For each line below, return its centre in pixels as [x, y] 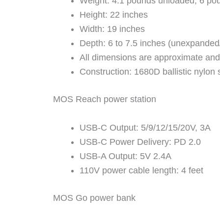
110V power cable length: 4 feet [141, 170]
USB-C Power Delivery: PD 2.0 [140, 142]
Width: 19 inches [112, 29]
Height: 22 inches [114, 14]
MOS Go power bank [94, 198]
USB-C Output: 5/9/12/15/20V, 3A [145, 127]
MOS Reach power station [105, 99]
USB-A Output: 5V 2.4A [125, 156]
